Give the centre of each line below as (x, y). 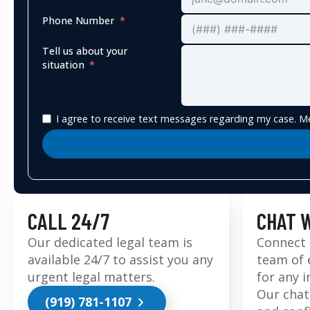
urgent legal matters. (91, 277)
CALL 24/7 (69, 221)
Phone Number (79, 21)
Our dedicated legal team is (110, 243)
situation (63, 65)
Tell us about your (85, 51)
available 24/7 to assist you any (120, 260)
